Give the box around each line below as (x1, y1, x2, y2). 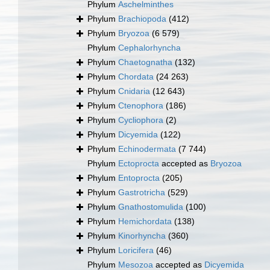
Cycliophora (118, 115, 163, 125)
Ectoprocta (118, 159, 159, 169)
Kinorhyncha (118, 231, 166, 241)
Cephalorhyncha (118, 43, 181, 53)
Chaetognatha (118, 57, 172, 67)
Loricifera (118, 245, 154, 256)
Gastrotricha (118, 187, 165, 198)
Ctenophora (118, 101, 163, 111)
